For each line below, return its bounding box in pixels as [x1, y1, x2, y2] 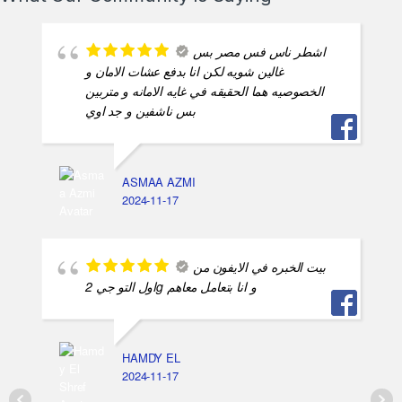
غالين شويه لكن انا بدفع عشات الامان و [85, 62, 284, 81]
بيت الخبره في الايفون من [193, 258, 326, 276]
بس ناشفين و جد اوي [85, 101, 196, 120]
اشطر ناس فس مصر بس [193, 42, 326, 61]
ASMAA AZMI [122, 173, 196, 191]
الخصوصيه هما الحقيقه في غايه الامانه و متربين [85, 82, 324, 100]
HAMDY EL [122, 349, 180, 367]
